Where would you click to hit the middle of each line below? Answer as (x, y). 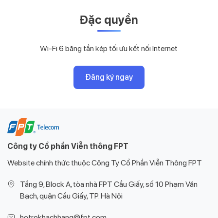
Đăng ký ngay (109, 77)
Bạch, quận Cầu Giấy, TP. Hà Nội (71, 196)
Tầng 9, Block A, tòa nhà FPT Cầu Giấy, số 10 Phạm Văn (109, 184)
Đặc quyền (109, 20)
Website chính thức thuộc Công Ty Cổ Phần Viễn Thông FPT (105, 163)
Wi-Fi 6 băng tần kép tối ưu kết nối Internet (109, 49)
